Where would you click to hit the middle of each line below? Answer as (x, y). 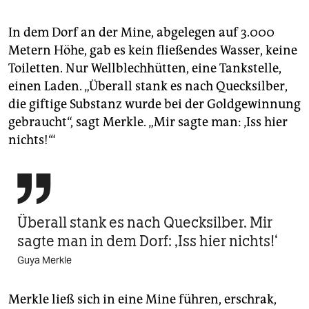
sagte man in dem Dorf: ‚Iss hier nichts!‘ (147, 241)
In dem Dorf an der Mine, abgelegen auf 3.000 (141, 33)
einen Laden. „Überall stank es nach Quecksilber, (148, 87)
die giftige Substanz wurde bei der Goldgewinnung (154, 104)
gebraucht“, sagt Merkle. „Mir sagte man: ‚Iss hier (148, 122)
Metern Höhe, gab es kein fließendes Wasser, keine (153, 51)
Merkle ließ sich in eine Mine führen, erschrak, (142, 300)
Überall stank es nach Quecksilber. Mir (145, 223)
